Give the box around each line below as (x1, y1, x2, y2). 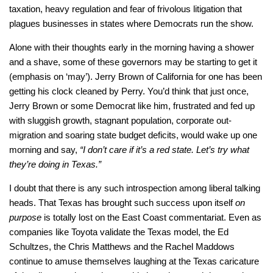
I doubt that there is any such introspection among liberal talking (9, 183, 260, 194)
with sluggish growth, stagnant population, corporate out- (9, 115, 232, 126)
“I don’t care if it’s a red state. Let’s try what (80, 144, 249, 155)
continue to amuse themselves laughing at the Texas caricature (9, 256, 259, 267)
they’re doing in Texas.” (9, 159, 101, 170)
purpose (9, 212, 41, 223)
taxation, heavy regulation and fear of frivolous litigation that (9, 4, 242, 15)
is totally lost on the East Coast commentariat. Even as (41, 212, 261, 223)
